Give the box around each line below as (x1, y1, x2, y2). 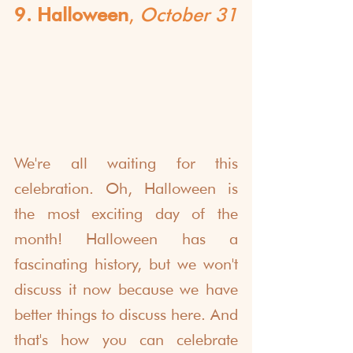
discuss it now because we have (14, 279, 238, 299)
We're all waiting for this (14, 153, 238, 173)
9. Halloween (14, 3, 128, 27)
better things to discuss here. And (14, 304, 238, 324)
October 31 (139, 3, 237, 27)
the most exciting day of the (14, 203, 238, 223)
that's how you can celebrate (14, 329, 238, 349)
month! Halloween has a (14, 229, 238, 248)
